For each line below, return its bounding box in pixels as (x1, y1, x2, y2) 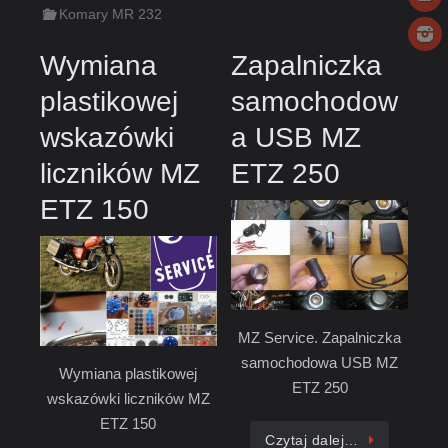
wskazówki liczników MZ (46, 389, 210, 407)
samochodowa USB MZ (241, 353, 399, 371)
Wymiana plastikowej (59, 364, 198, 382)
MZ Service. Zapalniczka (238, 328, 402, 346)
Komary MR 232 (59, 7, 163, 23)
